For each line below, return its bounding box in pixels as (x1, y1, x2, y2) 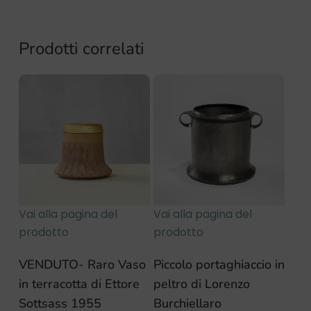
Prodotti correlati (18, 37, 144, 60)
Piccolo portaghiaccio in (153, 256, 285, 274)
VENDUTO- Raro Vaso (18, 256, 146, 274)
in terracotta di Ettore (18, 276, 140, 293)
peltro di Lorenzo (153, 276, 251, 293)
